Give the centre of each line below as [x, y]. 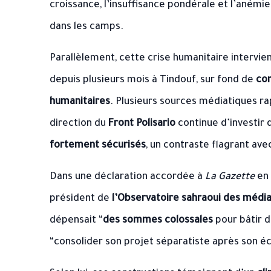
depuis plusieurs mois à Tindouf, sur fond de [153, 80]
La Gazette [230, 177]
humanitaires [80, 102]
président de [81, 199]
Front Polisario [142, 124]
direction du [79, 124]
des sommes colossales [158, 221]
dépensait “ [76, 221]
